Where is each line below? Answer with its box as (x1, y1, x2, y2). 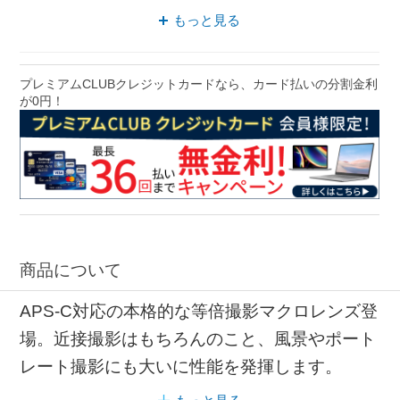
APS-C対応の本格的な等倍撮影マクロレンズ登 (20, 301, 379, 321)
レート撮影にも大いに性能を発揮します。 (20, 356, 343, 376)
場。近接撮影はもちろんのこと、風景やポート (20, 329, 377, 348)
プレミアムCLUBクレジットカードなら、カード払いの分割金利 (20, 76, 379, 91)
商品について (20, 260, 122, 279)
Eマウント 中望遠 (65, 6, 151, 19)
